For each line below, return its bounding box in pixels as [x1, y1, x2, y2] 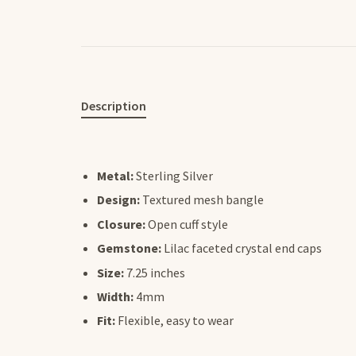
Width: [97, 288, 133, 304]
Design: [97, 192, 140, 208]
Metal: [97, 168, 133, 184]
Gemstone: [97, 240, 161, 257]
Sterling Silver [133, 168, 213, 184]
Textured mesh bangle [140, 192, 264, 208]
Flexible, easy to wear [115, 312, 234, 329]
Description [81, 98, 146, 114]
